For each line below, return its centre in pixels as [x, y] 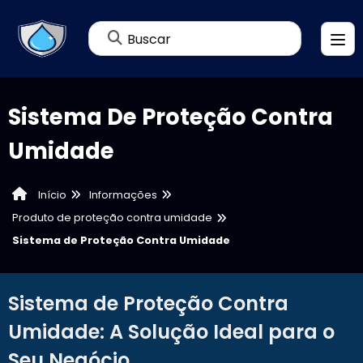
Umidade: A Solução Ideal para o [171, 332]
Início [51, 195]
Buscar [149, 38]
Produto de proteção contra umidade [112, 218]
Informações [123, 194]
